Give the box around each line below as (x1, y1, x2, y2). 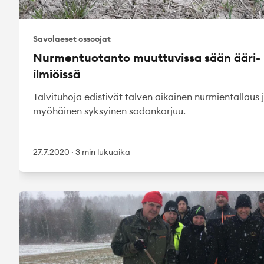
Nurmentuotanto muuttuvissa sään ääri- (33, 49, 260, 65)
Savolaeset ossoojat (33, 33, 111, 44)
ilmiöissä (33, 66, 80, 81)
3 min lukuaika (75, 146, 130, 157)
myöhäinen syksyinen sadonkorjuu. (33, 104, 186, 117)
